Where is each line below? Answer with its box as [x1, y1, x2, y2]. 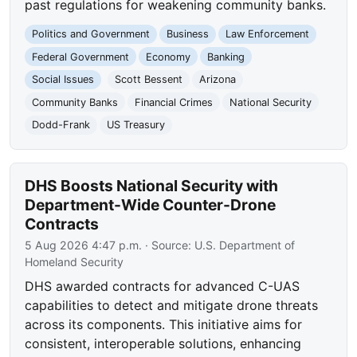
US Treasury [106, 119, 165, 131]
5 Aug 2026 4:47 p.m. [25, 238, 143, 253]
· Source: [142, 238, 195, 253]
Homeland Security [25, 255, 124, 269]
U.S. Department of [194, 238, 296, 253]
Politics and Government [32, 28, 151, 41]
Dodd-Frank [32, 119, 91, 131]
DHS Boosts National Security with [25, 176, 279, 196]
